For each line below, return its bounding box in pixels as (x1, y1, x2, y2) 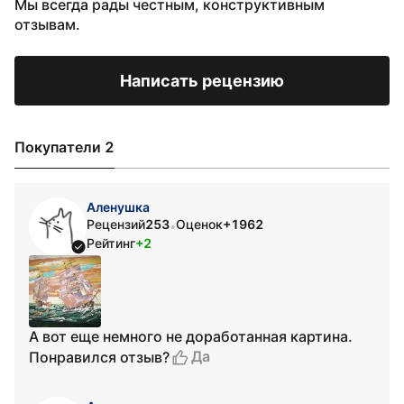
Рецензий (87, 216, 145, 232)
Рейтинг (87, 235, 135, 251)
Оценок (176, 216, 223, 232)
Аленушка (87, 199, 150, 215)
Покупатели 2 (14, 138, 115, 156)
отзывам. (14, 15, 80, 33)
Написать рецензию (120, 71, 284, 90)
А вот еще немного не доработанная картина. (29, 327, 353, 345)
